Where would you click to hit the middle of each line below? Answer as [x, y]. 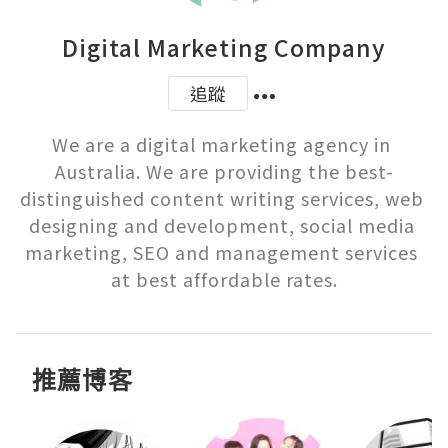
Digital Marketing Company [224, 47]
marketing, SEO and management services [221, 252]
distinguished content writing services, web [221, 198]
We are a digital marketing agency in [221, 144]
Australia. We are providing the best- [224, 171]
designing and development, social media [221, 225]
